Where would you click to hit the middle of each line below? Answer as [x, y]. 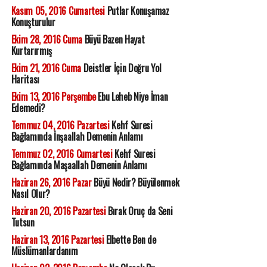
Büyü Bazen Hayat [113, 40]
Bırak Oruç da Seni [139, 211]
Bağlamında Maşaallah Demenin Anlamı [79, 165]
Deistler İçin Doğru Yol [121, 68]
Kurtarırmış [32, 51]
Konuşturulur [33, 22]
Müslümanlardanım [44, 251]
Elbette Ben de [130, 240]
